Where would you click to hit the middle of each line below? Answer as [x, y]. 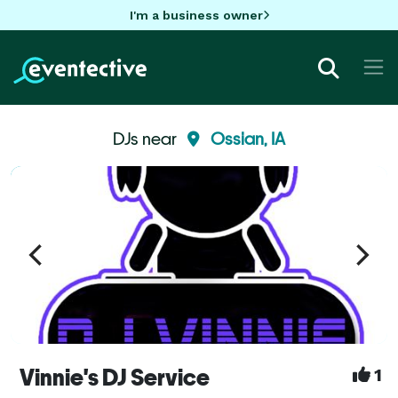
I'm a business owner [196, 15]
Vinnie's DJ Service [115, 377]
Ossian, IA [248, 138]
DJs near [147, 138]
